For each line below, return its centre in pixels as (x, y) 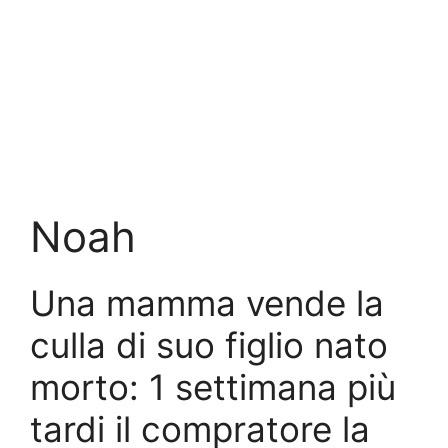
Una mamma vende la (207, 303)
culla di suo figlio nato (209, 345)
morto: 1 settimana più (213, 387)
